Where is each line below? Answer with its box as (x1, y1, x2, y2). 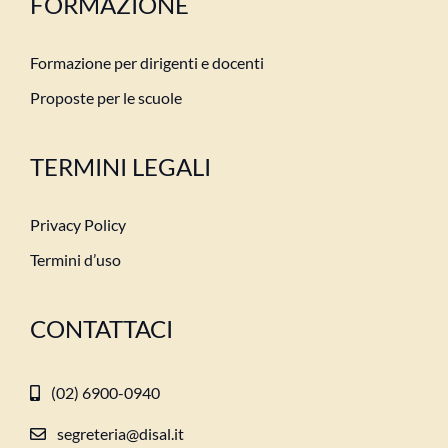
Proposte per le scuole (29, 88, 182, 107)
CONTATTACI (29, 314, 173, 343)
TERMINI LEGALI (29, 152, 211, 181)
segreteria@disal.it (57, 424, 185, 443)
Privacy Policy (29, 215, 126, 234)
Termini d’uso (29, 250, 121, 269)
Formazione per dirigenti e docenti (29, 53, 264, 72)
